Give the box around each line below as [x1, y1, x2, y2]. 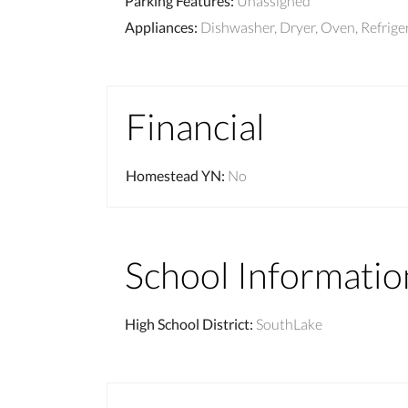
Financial [126, 104, 265, 148]
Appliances [125, 17, 194, 36]
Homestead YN [126, 166, 221, 184]
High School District [125, 314, 250, 332]
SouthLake [256, 314, 322, 332]
